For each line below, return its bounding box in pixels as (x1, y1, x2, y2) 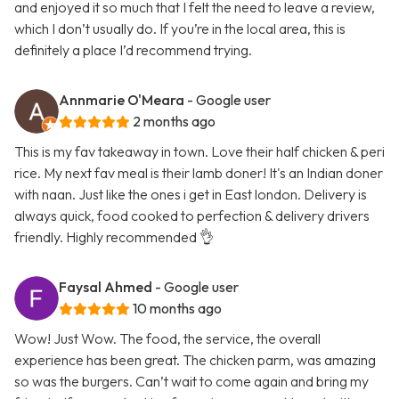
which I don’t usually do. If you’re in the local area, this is (14, 20, 346, 38)
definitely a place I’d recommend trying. (14, 41, 252, 60)
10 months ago (133, 299, 222, 318)
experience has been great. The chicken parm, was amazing (14, 351, 376, 370)
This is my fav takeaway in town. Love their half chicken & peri (14, 142, 385, 161)
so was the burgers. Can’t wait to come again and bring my (14, 372, 369, 391)
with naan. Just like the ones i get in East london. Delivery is (14, 185, 367, 204)
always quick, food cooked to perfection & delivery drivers (14, 207, 370, 225)
